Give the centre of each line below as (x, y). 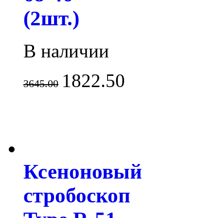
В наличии (66, 51)
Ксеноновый (83, 171)
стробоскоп (77, 195)
